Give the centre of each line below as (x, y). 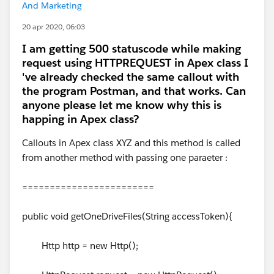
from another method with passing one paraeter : (125, 157)
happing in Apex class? (80, 119)
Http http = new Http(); (80, 246)
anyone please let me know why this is (122, 105)
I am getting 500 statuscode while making (131, 49)
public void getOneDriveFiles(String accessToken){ (127, 216)
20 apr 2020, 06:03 (54, 27)
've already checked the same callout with (131, 77)
